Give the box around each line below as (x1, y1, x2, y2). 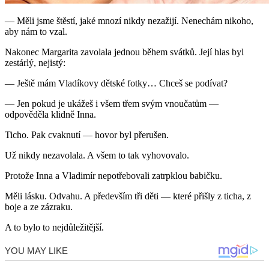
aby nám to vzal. (5, 26, 67, 37)
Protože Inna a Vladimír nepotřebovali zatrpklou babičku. (5, 171, 222, 181)
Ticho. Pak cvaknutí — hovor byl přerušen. (5, 130, 169, 141)
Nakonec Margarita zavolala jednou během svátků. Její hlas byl (5, 47, 244, 58)
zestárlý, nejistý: (5, 58, 65, 68)
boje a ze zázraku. (5, 202, 73, 213)
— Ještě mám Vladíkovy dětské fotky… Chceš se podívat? (5, 78, 228, 89)
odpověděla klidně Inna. (5, 109, 96, 120)
